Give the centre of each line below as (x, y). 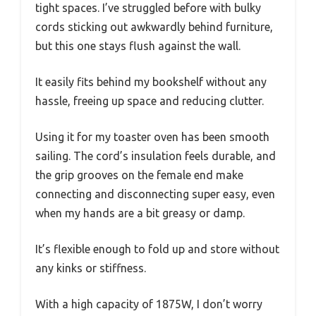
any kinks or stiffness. (91, 268)
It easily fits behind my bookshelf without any (151, 82)
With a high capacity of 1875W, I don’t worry (149, 304)
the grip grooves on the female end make (139, 175)
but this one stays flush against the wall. (138, 46)
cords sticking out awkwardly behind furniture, (154, 27)
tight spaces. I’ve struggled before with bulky (148, 8)
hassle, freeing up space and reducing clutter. (150, 101)
